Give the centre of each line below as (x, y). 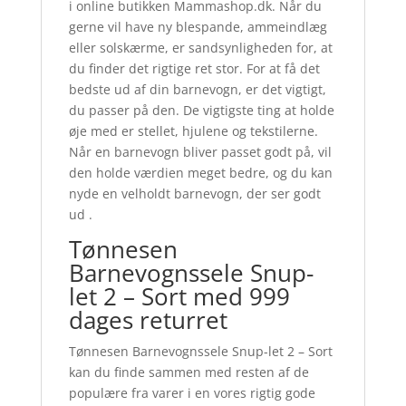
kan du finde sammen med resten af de (188, 372)
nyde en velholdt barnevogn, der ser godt (194, 194)
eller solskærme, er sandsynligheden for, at (200, 48)
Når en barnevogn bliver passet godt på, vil (200, 152)
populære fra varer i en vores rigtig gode (192, 393)
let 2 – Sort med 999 (179, 297)
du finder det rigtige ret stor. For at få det (194, 69)
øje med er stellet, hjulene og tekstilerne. (193, 131)
